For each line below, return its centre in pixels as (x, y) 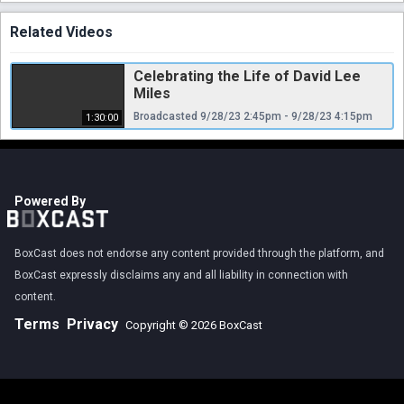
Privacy (92, 324)
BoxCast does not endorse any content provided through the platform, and (199, 253)
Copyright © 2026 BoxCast (194, 325)
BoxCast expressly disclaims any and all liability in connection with (181, 275)
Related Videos (61, 32)
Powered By (50, 201)
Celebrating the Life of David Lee (247, 76)
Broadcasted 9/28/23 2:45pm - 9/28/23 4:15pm (253, 116)
